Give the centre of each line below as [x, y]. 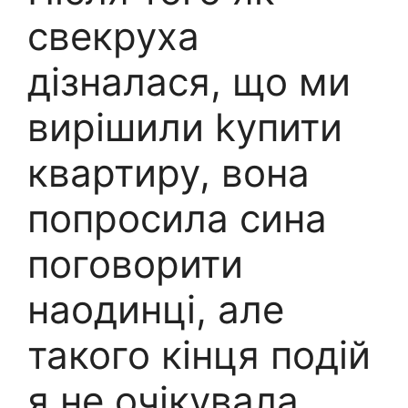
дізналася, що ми [189, 81]
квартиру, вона [168, 172]
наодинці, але [156, 309]
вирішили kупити [185, 127]
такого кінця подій [199, 354]
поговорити [135, 263]
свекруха [113, 36]
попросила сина [177, 218]
